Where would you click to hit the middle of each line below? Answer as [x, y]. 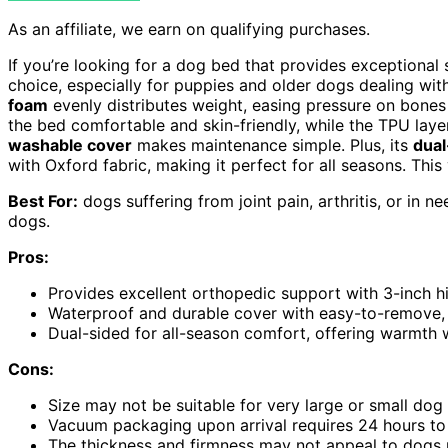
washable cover [70, 145]
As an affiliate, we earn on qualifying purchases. [189, 29]
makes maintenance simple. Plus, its [272, 145]
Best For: [43, 201]
